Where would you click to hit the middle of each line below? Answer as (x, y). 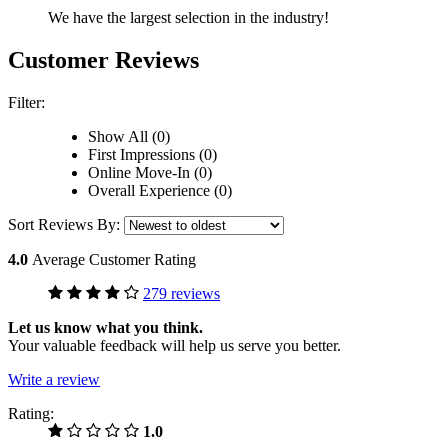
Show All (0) (129, 137)
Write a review (54, 380)
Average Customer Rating (114, 260)
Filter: (26, 103)
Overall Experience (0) (160, 191)
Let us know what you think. (105, 328)
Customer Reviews (103, 60)
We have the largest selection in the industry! (188, 18)
